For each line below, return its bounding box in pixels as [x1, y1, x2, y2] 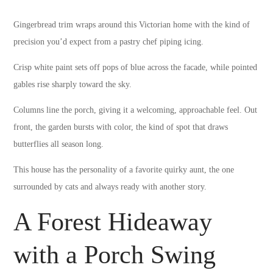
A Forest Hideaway [13, 208, 213, 236]
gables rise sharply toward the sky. [13, 80, 132, 90]
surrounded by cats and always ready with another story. [13, 182, 207, 192]
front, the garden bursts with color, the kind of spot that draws [13, 122, 229, 132]
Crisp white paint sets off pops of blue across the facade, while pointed [13, 63, 258, 73]
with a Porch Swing [13, 241, 216, 269]
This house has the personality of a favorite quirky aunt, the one [13, 165, 235, 175]
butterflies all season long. [13, 140, 104, 149]
